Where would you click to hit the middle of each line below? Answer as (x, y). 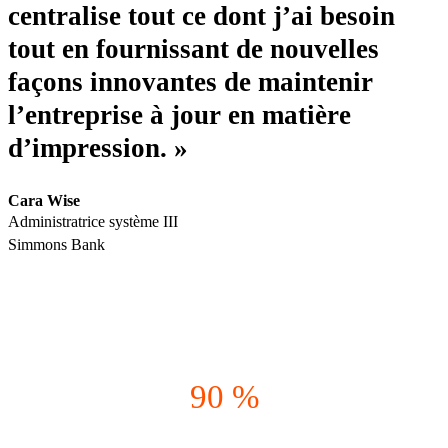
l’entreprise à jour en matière (179, 115)
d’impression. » (98, 148)
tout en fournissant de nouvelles (193, 49)
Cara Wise (44, 201)
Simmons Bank (56, 245)
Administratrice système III (93, 222)
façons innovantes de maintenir (190, 82)
